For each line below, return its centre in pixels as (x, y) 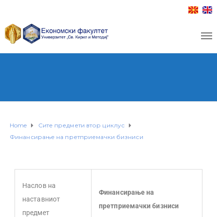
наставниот (41, 199)
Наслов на (39, 186)
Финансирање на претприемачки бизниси (77, 137)
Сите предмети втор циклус (81, 125)
